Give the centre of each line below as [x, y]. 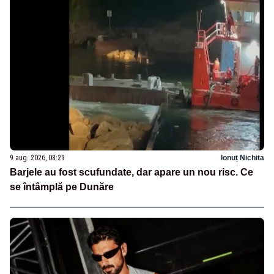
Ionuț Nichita [243, 158]
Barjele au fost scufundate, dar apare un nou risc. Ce [131, 172]
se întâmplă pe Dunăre [62, 187]
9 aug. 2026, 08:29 [37, 158]
